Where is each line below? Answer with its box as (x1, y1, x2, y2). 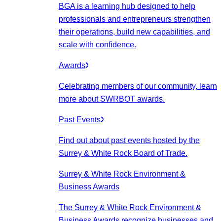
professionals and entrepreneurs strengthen (59, 15, 211, 23)
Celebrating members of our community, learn (59, 82, 217, 90)
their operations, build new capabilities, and (59, 28, 210, 36)
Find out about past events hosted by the (59, 136, 200, 145)
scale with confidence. (59, 40, 136, 49)
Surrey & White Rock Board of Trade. (59, 149, 187, 157)
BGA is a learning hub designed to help (59, 2, 195, 10)
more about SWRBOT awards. (59, 95, 165, 103)
